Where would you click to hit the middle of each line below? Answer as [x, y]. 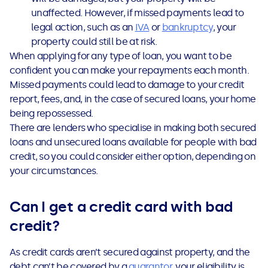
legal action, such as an [83, 28]
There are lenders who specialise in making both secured [133, 128]
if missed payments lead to [185, 13]
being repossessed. [51, 114]
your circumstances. [54, 171]
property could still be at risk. [94, 42]
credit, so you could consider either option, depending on [133, 157]
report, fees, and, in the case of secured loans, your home [133, 99]
